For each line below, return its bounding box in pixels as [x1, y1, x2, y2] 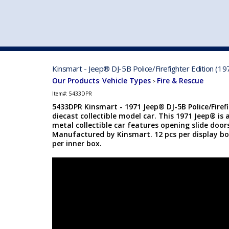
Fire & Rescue [157, 76, 203, 85]
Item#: [52, 90, 69, 97]
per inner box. [52, 139, 102, 148]
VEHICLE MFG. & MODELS [126, 36, 212, 45]
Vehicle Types [102, 76, 151, 85]
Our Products [52, 76, 99, 85]
